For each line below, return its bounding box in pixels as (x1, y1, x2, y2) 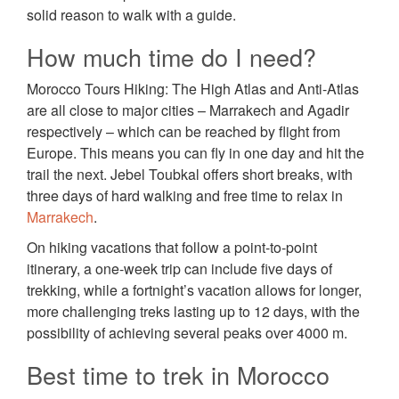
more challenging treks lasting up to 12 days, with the (27, 301, 360, 322)
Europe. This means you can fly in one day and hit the (27, 142, 364, 164)
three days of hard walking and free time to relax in (27, 185, 343, 207)
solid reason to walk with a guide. (27, 4, 236, 26)
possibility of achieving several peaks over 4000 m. (27, 322, 347, 344)
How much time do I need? (27, 39, 316, 75)
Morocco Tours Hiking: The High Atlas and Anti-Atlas (27, 78, 359, 100)
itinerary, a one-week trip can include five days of (27, 258, 332, 280)
